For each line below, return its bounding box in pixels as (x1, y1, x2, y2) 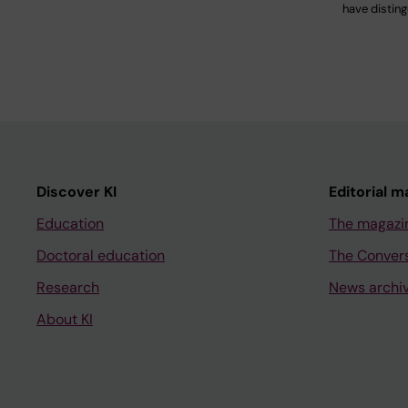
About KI (36, 309, 93, 329)
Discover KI (36, 181, 117, 201)
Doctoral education (36, 245, 165, 265)
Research (36, 277, 99, 297)
